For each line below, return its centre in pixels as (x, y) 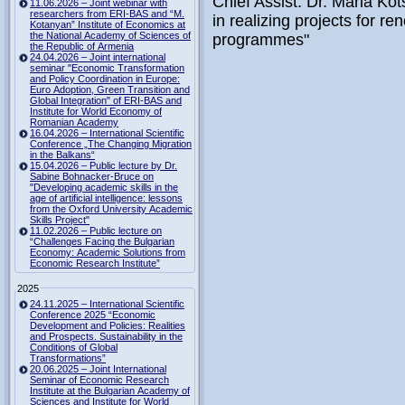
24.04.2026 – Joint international (98, 57)
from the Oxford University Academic (111, 208)
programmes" (261, 40)
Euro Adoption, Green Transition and (110, 89)
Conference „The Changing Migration (111, 143)
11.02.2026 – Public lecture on (96, 230)
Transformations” (68, 358)
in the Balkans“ (62, 154)
